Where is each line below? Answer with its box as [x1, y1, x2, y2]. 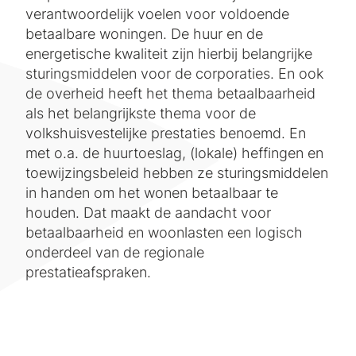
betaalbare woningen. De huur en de [25, 25, 263, 42]
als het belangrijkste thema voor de [25, 105, 256, 122]
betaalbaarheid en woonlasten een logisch [25, 224, 303, 241]
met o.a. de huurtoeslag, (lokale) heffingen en [25, 145, 323, 161]
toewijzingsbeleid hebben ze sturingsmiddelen [25, 164, 328, 181]
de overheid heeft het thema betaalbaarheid [25, 85, 315, 102]
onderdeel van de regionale [25, 244, 204, 261]
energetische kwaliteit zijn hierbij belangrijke [25, 45, 312, 62]
